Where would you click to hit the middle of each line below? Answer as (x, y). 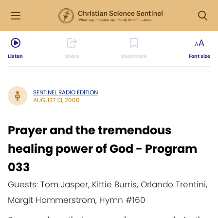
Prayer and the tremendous (90, 130)
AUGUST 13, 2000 (56, 100)
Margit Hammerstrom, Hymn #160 (76, 200)
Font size (200, 56)
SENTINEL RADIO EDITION (65, 92)
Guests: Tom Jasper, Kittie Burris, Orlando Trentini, (108, 184)
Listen (15, 56)
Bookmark (134, 56)
